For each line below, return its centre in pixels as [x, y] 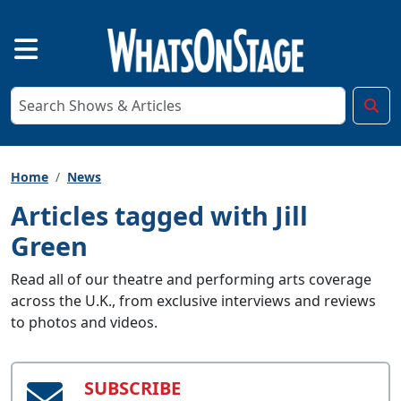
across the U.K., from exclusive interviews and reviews [193, 300]
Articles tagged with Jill [159, 215]
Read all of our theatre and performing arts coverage [191, 279]
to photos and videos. [84, 322]
